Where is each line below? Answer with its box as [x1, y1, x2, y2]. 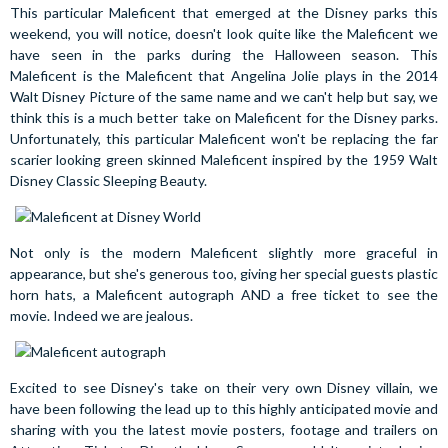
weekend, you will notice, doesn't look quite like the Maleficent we [10, 25, 438, 42]
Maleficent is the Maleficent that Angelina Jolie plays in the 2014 [10, 67, 438, 84]
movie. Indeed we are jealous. [10, 307, 196, 324]
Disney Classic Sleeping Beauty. [10, 172, 207, 189]
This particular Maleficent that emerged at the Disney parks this [10, 4, 438, 21]
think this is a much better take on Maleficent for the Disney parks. [10, 109, 438, 126]
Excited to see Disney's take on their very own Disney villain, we [10, 379, 438, 396]
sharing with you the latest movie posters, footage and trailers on [10, 421, 438, 438]
